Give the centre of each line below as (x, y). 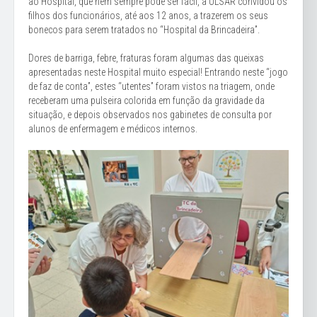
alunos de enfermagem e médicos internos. (113, 128)
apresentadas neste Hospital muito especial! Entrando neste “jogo (158, 72)
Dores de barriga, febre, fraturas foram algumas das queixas (146, 58)
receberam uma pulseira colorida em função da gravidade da (146, 100)
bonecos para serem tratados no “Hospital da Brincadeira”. (144, 29)
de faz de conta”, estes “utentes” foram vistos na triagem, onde (151, 86)
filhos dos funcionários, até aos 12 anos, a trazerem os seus (148, 15)
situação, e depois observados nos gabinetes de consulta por (150, 114)
